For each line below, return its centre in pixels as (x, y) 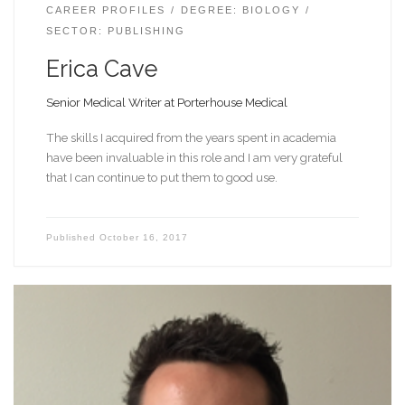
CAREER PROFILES (105, 10)
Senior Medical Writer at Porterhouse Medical (166, 103)
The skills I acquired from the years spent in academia (191, 137)
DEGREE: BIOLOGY (240, 10)
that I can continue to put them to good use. (161, 177)
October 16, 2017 (143, 237)
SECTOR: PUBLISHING (115, 31)
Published (72, 237)
